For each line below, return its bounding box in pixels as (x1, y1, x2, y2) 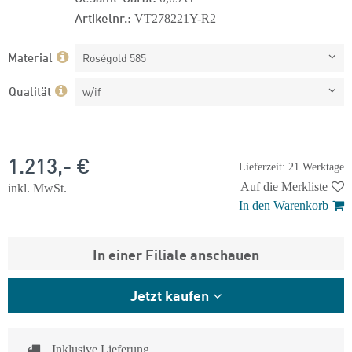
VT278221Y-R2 (134, 12, 216, 25)
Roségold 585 (82, 50, 146, 64)
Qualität (9, 82, 51, 99)
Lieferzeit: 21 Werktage (239, 160, 344, 173)
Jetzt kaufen (130, 284, 209, 305)
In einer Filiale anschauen (93, 244, 259, 264)
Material (8, 48, 53, 65)
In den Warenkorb (239, 199, 328, 212)
